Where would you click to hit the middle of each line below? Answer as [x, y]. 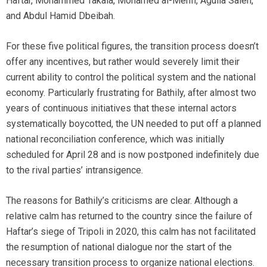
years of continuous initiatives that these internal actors [121, 108]
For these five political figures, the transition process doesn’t [132, 46]
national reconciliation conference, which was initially [115, 139]
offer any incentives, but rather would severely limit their [123, 62]
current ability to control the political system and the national [131, 77]
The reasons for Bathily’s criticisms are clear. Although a [122, 201]
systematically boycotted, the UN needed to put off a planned [133, 124]
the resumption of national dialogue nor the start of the [119, 247]
